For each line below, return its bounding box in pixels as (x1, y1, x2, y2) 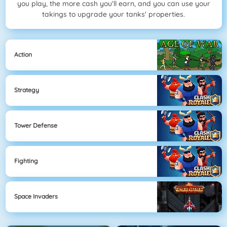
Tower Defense (14, 122, 57, 130)
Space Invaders (14, 193, 58, 201)
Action (14, 51, 32, 59)
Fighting (14, 157, 38, 165)
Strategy (14, 86, 39, 94)
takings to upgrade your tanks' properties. (42, 10, 185, 19)
